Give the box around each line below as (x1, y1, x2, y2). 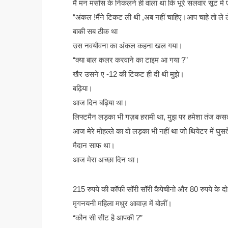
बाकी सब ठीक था (73, 27, 118, 36)
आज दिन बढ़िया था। (73, 98, 128, 107)
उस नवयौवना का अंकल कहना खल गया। (73, 41, 183, 50)
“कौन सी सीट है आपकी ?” (73, 213, 142, 222)
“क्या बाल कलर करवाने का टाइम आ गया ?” (73, 55, 188, 65)
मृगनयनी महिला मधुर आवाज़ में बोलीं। (73, 199, 172, 208)
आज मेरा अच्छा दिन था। (73, 155, 139, 164)
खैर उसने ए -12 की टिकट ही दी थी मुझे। (73, 70, 184, 79)
